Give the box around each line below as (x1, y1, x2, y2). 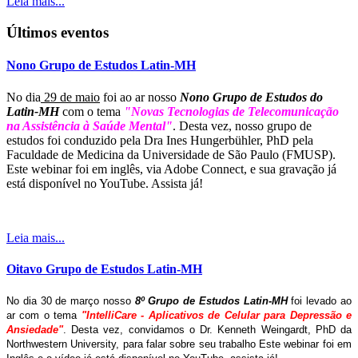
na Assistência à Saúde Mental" (6, 118, 173, 133)
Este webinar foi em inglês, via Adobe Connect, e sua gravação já (6, 161, 336, 176)
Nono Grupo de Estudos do (180, 89, 323, 104)
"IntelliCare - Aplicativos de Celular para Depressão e (81, 309, 352, 322)
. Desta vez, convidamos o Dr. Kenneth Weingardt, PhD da (63, 324, 352, 336)
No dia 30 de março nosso (6, 295, 135, 308)
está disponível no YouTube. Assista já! (6, 176, 203, 190)
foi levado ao (287, 295, 352, 308)
